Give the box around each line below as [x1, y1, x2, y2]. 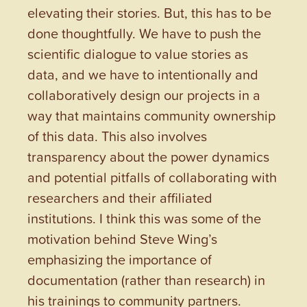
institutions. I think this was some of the [27, 208, 261, 228]
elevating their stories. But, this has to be [27, 2, 271, 22]
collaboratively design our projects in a [27, 84, 260, 104]
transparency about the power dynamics [27, 146, 269, 166]
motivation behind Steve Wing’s [27, 228, 217, 248]
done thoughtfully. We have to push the [27, 23, 261, 42]
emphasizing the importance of [27, 249, 212, 269]
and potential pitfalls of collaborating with [27, 167, 277, 186]
